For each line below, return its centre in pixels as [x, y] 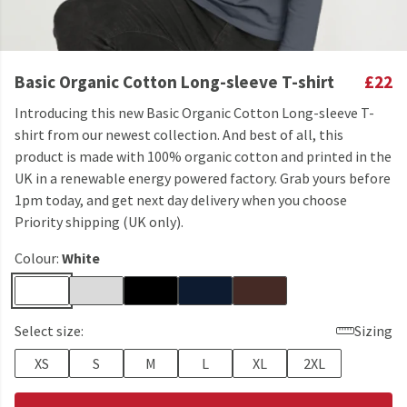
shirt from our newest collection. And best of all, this [179, 134]
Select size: [49, 331]
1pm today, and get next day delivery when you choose [181, 200]
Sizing [373, 331]
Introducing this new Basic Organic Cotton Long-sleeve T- [194, 113]
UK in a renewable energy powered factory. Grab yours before [203, 178]
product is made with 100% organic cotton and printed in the [203, 156]
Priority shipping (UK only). [99, 222]
